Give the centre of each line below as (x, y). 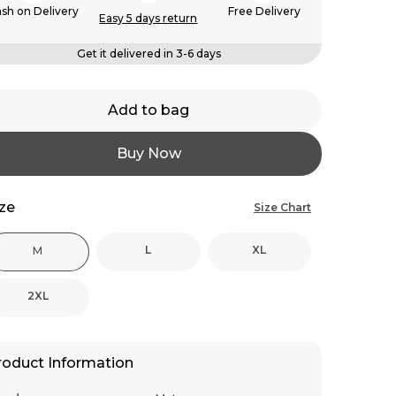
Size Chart (282, 207)
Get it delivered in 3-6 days (148, 53)
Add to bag (148, 110)
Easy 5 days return (148, 18)
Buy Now (148, 153)
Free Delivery (264, 11)
